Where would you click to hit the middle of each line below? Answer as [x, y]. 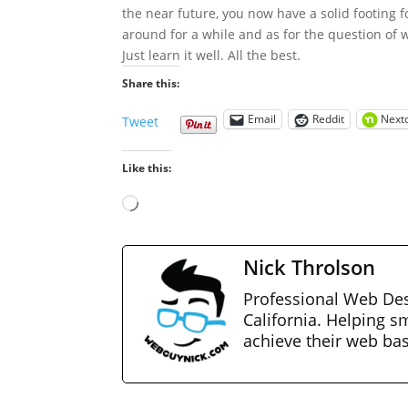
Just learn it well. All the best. [212, 55]
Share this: [151, 83]
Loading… [167, 204]
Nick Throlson [310, 266]
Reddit [329, 119]
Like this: [147, 168]
